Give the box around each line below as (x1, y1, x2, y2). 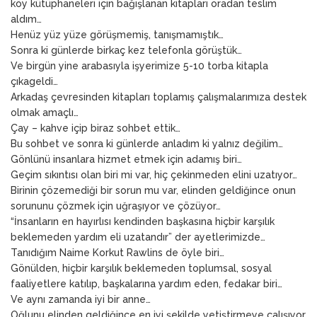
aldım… (11, 13, 42, 25)
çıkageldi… (11, 75, 58, 87)
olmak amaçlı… (11, 106, 79, 118)
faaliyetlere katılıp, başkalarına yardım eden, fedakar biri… (11, 277, 282, 289)
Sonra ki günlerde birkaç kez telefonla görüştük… (11, 44, 242, 56)
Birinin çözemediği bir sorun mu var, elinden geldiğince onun (11, 184, 296, 196)
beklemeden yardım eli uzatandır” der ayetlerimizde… (11, 231, 265, 243)
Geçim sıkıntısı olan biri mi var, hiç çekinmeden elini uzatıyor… (11, 168, 297, 180)
